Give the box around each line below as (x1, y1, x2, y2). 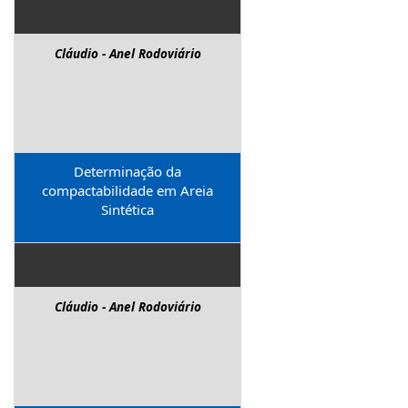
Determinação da (74, 161, 181, 180)
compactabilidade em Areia (42, 180, 213, 199)
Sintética (101, 199, 154, 219)
